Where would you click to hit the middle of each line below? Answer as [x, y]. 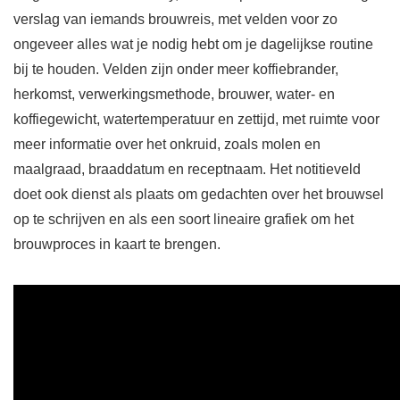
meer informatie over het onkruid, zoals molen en [167, 145]
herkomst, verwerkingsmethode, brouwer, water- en [174, 95]
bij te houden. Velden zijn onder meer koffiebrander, [176, 70]
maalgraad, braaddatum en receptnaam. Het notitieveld [187, 170]
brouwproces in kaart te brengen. [117, 245]
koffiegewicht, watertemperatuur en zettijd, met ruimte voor [196, 120]
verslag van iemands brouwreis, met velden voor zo [175, 20]
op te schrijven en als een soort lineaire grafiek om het [183, 220]
